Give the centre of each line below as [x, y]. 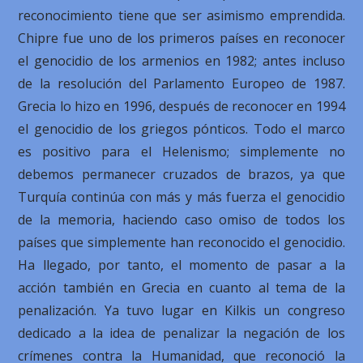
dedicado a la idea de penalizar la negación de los [181, 333]
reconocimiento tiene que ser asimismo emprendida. [181, 15]
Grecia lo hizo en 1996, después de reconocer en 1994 [181, 106]
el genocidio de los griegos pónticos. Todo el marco [181, 129]
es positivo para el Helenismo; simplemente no [181, 152]
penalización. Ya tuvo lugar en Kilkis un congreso [181, 310]
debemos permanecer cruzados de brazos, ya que [181, 174]
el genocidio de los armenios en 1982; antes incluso [181, 61]
